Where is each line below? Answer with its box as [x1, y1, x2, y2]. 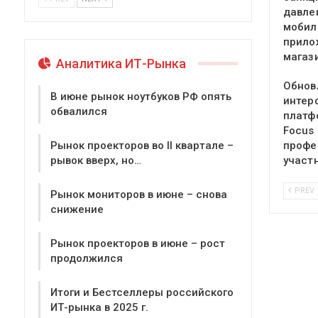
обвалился [50, 105, 107, 119]
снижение [50, 203, 104, 216]
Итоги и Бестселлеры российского [50, 286, 234, 300]
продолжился [50, 252, 123, 265]
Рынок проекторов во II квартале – [50, 139, 234, 153]
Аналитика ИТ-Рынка [53, 55, 186, 71]
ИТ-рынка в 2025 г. [50, 301, 148, 314]
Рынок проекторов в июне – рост [50, 237, 225, 251]
